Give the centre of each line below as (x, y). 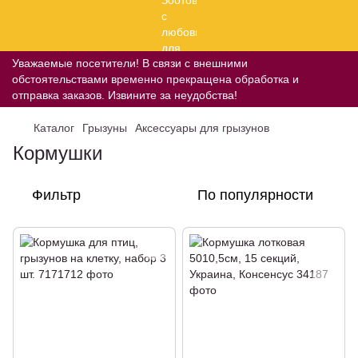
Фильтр (56, 195)
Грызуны (105, 128)
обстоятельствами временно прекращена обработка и (155, 79)
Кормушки (58, 153)
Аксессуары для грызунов (202, 128)
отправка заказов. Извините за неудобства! (125, 95)
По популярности (255, 195)
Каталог (54, 128)
